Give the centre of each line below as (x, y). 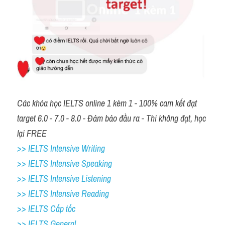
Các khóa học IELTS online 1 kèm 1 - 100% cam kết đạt (107, 103)
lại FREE (32, 133)
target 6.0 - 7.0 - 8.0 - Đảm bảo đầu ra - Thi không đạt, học (111, 118)
